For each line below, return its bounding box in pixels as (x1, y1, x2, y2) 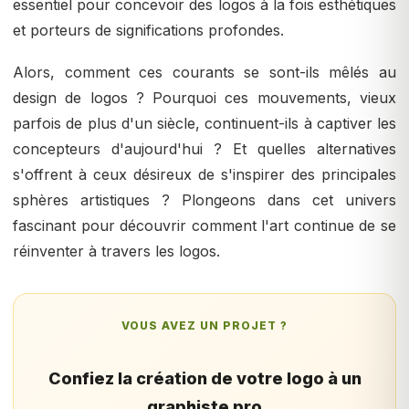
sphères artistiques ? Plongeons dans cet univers (13, 191, 396, 210)
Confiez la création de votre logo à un (47, 369, 362, 389)
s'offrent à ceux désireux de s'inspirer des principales (13, 165, 396, 184)
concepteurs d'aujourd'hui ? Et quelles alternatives (13, 140, 396, 159)
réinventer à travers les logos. (13, 242, 220, 261)
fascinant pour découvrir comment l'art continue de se (13, 216, 396, 236)
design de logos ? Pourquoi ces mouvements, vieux (13, 89, 396, 108)
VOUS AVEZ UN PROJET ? (121, 319, 288, 333)
